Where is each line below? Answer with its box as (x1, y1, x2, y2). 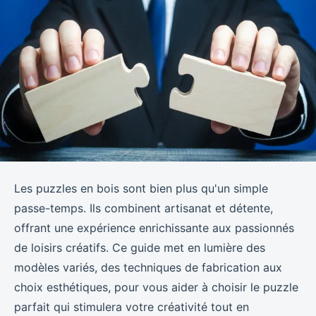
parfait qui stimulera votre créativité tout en (14, 299, 249, 314)
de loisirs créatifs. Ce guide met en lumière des (14, 240, 265, 255)
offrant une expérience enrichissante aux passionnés (14, 220, 294, 235)
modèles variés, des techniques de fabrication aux (14, 260, 282, 274)
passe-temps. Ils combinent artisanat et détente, (14, 200, 273, 215)
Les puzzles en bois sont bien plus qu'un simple (14, 181, 268, 195)
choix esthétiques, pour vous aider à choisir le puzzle (14, 279, 298, 294)
